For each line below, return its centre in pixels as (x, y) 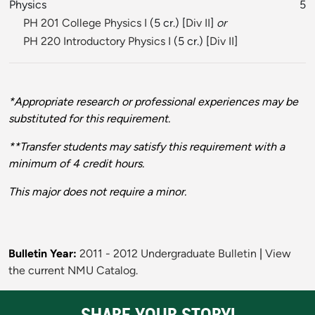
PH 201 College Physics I (85, 23)
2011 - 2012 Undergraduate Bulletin (168, 254)
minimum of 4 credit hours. (76, 164)
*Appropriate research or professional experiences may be (153, 102)
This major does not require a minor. (97, 192)
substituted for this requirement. (89, 119)
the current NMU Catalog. (73, 271)
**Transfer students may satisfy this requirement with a (147, 147)
